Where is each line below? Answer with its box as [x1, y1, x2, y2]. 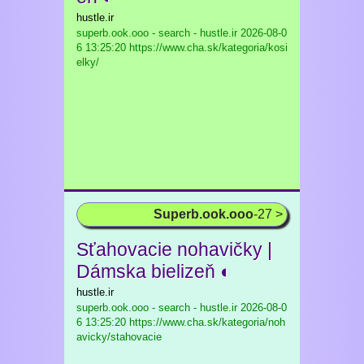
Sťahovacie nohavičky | [76, 239, 272, 260]
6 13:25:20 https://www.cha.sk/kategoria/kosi [76, 41, 288, 54]
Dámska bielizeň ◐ [76, 261, 232, 282]
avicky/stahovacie [76, 331, 162, 343]
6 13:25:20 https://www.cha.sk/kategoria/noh [76, 316, 285, 328]
